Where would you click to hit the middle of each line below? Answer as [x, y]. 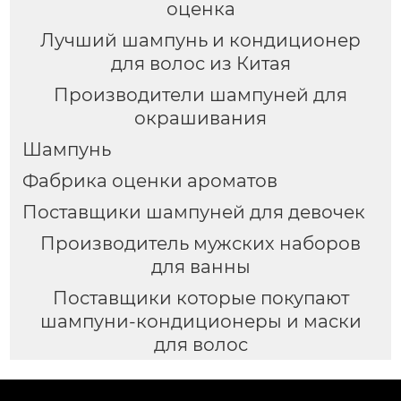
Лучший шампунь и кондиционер [200, 40]
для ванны [200, 266]
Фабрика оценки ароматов [149, 180]
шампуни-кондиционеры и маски [200, 321]
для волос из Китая [200, 63]
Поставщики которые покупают [200, 298]
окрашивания [200, 118]
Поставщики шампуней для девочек [193, 212]
